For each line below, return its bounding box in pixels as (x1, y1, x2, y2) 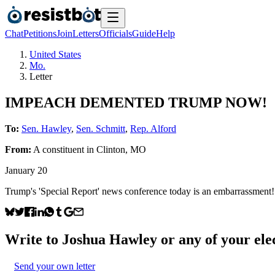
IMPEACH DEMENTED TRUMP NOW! (5, 94, 267, 110)
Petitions (23, 28, 56, 39)
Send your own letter (14, 260, 95, 271)
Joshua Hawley (62, 231, 157, 247)
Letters (72, 28, 99, 39)
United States (29, 49, 81, 60)
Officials (99, 28, 132, 39)
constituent (42, 144, 84, 155)
